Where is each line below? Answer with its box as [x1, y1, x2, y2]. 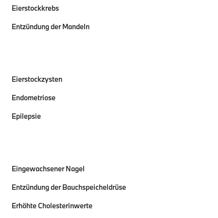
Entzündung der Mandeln [12, 22, 90, 31]
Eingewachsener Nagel [12, 164, 85, 173]
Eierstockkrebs [12, 3, 59, 13]
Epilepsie [12, 111, 41, 121]
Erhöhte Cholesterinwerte [12, 201, 92, 210]
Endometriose [12, 93, 55, 102]
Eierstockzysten [12, 74, 62, 84]
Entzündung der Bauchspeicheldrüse [12, 182, 126, 192]
